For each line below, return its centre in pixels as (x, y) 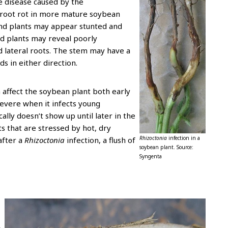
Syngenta (151, 156)
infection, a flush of (101, 140)
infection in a (183, 138)
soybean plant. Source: (166, 147)
